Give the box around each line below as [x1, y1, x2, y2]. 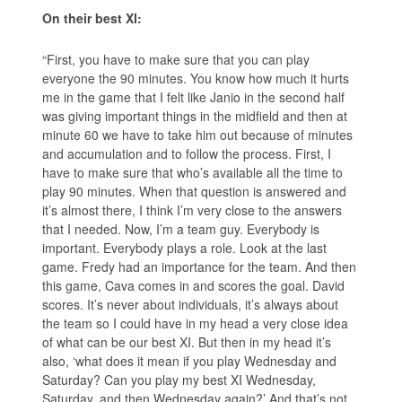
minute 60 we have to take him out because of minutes [42, 126, 354, 144]
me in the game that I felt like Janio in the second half [42, 88, 345, 107]
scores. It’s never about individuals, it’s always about [42, 295, 339, 314]
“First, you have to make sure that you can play [42, 50, 310, 69]
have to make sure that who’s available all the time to [42, 163, 344, 182]
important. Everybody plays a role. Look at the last [42, 239, 328, 258]
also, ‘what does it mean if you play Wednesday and [42, 352, 337, 371]
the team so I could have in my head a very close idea [42, 314, 349, 333]
